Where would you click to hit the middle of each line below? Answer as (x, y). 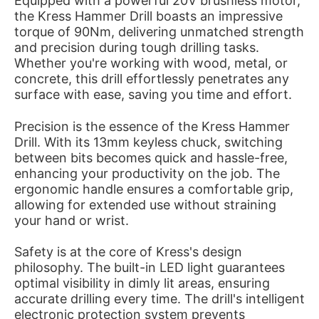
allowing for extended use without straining (145, 204)
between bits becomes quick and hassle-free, (151, 157)
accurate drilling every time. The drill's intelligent (159, 299)
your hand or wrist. (72, 220)
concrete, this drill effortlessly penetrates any (152, 79)
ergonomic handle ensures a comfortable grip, (154, 189)
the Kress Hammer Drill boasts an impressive (148, 16)
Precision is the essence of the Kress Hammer (152, 126)
